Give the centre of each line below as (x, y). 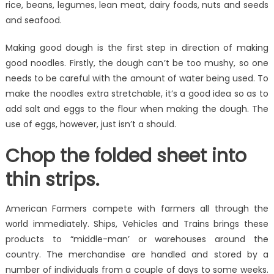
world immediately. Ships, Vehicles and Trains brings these (137, 224)
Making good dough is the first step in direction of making (137, 48)
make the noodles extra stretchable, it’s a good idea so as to (137, 94)
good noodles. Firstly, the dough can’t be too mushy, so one (137, 63)
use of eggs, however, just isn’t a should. (91, 124)
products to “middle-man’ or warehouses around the (137, 239)
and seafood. (33, 20)
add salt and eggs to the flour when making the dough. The (137, 109)
